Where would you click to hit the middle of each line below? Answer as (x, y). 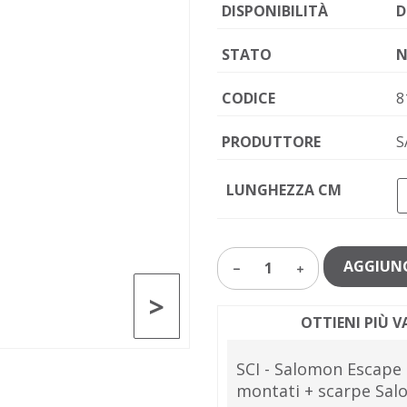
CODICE (248, 98)
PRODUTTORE (271, 142)
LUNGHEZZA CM (284, 190)
